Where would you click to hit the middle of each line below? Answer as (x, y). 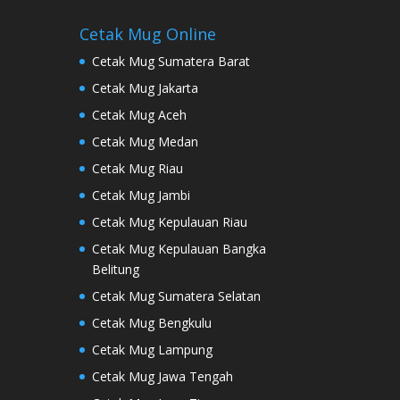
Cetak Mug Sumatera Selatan (177, 296)
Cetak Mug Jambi (142, 195)
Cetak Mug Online (148, 33)
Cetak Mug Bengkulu (152, 322)
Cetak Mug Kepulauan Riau (170, 221)
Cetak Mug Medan (146, 141)
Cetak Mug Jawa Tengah (163, 376)
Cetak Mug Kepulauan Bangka (179, 248)
